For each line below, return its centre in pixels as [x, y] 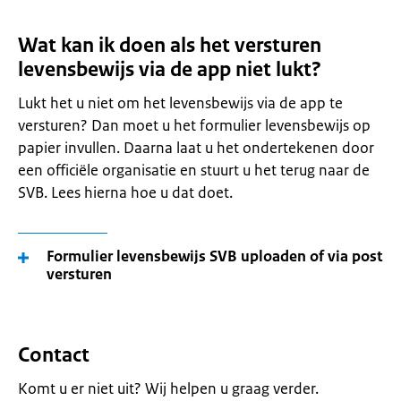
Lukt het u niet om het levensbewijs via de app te [180, 103]
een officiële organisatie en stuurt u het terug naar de [194, 170]
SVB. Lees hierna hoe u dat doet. [125, 192]
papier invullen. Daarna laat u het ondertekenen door [196, 148]
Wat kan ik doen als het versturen [170, 45]
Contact [54, 355]
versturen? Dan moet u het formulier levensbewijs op [194, 125]
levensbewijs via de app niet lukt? [170, 69]
